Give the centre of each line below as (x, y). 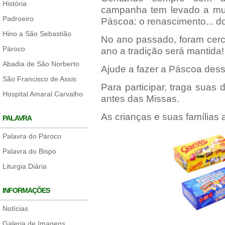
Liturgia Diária (25, 166)
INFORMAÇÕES (26, 190)
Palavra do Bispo (29, 151)
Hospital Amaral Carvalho (43, 94)
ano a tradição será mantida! (162, 51)
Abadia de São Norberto (41, 64)
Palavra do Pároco (32, 136)
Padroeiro (18, 19)
